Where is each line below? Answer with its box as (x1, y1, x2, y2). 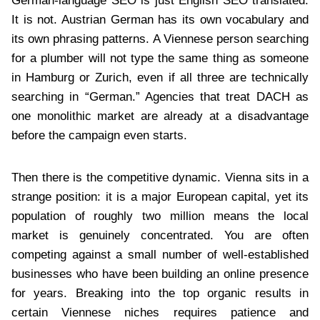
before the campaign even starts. (11, 128, 187, 142)
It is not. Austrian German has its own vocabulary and (11, 12, 309, 26)
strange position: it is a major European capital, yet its (11, 189, 309, 204)
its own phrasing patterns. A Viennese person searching (11, 31, 309, 46)
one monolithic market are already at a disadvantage (11, 109, 309, 123)
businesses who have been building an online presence (11, 266, 309, 281)
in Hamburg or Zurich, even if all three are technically (11, 70, 309, 84)
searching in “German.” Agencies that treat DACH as (11, 89, 309, 104)
